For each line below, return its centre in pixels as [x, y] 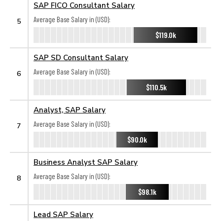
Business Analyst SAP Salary [86, 162]
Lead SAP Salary [63, 214]
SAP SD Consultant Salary [81, 57]
